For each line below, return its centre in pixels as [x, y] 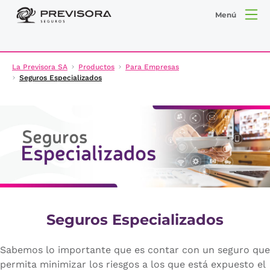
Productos [96, 67]
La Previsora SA [40, 67]
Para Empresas [152, 67]
